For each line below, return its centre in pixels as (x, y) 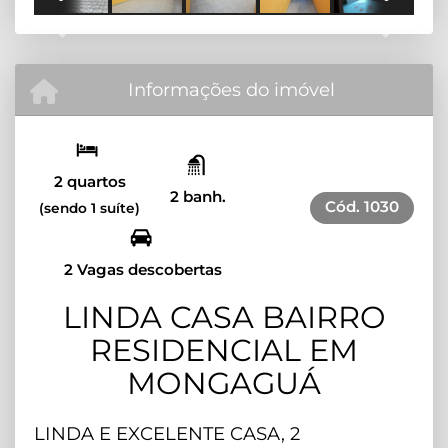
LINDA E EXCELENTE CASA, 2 (167, 433)
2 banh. (198, 196)
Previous (93, 29)
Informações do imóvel (231, 89)
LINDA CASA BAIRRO (224, 317)
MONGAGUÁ (224, 383)
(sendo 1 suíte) (89, 207)
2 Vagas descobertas (143, 269)
